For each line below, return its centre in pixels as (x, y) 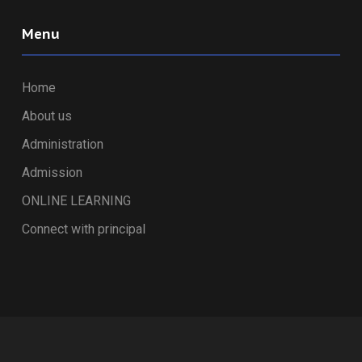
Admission (52, 173)
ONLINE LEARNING (76, 201)
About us (46, 116)
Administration (62, 144)
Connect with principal (83, 229)
